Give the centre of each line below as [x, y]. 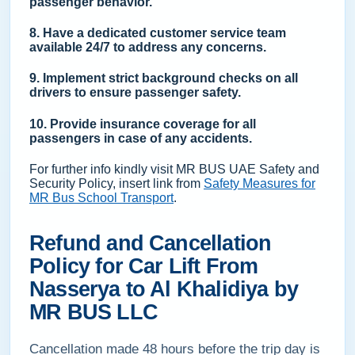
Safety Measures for [260, 183]
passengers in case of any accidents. [141, 138]
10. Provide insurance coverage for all [143, 124]
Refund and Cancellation [151, 243]
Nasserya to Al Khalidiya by [164, 289]
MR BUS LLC [94, 312]
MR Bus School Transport [101, 197]
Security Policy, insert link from [116, 183]
